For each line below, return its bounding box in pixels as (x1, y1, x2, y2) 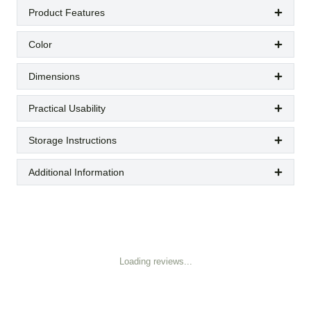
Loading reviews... (119, 256, 192, 267)
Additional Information (28, 167, 124, 178)
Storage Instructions (28, 135, 117, 146)
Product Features (28, 7, 105, 18)
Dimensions (28, 71, 80, 82)
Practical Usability (28, 103, 106, 114)
